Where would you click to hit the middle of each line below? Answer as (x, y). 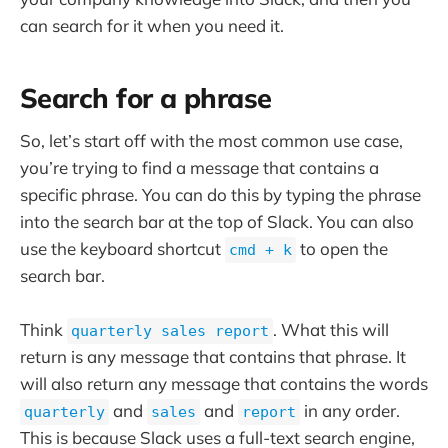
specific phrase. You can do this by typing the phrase (220, 195)
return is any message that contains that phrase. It (213, 357)
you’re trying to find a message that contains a (199, 168)
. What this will (331, 330)
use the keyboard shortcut (122, 249)
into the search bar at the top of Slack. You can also (217, 222)
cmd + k (260, 250)
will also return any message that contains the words (224, 384)
